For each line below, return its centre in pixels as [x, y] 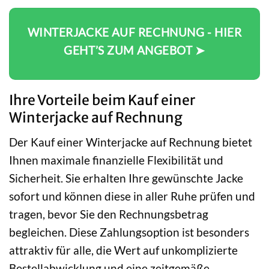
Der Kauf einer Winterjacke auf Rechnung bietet [131, 142]
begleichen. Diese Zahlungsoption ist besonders [129, 232]
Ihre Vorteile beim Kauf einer [102, 100]
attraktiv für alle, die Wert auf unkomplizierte [123, 250]
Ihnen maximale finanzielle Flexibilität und [116, 160]
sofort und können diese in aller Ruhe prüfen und [132, 196]
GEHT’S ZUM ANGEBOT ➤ [134, 50]
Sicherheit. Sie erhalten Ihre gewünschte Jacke [126, 178]
